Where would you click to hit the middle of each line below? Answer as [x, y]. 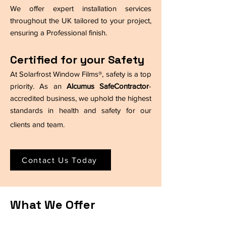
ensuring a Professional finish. [60, 33]
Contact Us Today [60, 160]
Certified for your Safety [77, 60]
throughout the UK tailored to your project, [81, 20]
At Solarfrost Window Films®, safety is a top [81, 74]
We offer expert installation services [81, 8]
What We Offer [53, 205]
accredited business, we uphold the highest [81, 98]
